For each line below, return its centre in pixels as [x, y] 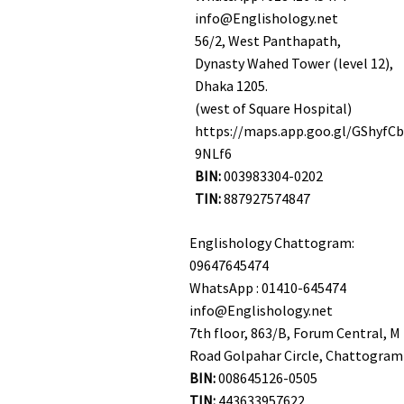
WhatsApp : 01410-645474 [269, 288]
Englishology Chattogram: [272, 243]
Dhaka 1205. [231, 86]
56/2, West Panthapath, [268, 41]
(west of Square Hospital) [273, 108]
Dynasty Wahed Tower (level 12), [294, 63]
